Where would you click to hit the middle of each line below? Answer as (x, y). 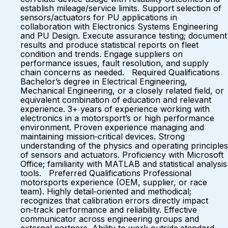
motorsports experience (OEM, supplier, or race (114, 182)
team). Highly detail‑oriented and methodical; (106, 191)
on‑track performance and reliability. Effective (109, 210)
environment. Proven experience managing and (112, 127)
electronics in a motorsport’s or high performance (117, 118)
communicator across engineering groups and (110, 219)
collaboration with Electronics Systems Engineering (119, 26)
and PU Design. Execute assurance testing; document (124, 36)
